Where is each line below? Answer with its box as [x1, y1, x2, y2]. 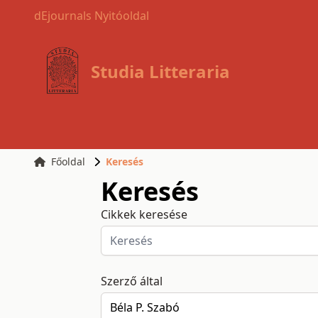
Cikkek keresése [100, 207, 187, 222]
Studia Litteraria [91, 60, 231, 83]
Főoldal [50, 155, 85, 168]
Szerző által [100, 273, 163, 289]
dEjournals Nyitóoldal [34, 8, 149, 23]
